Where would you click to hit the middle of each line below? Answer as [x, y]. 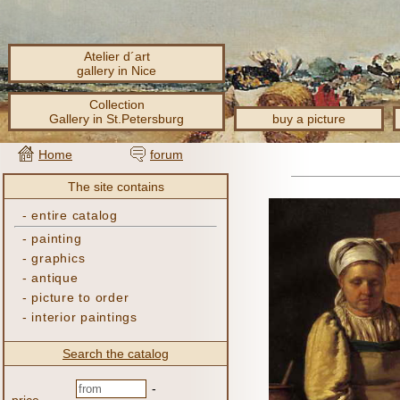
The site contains [116, 187]
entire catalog [75, 215]
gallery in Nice [117, 71]
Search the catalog [116, 354]
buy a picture [309, 119]
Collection [117, 104]
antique [55, 278]
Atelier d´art [117, 56]
